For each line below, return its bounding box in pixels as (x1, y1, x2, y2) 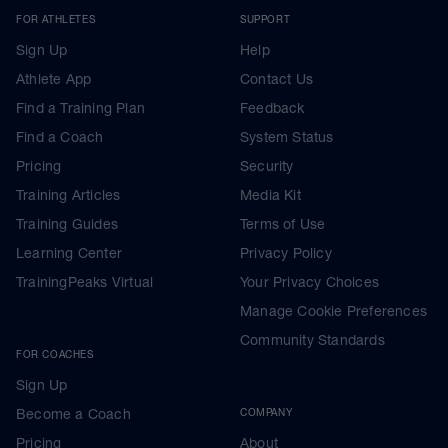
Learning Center (16, 244, 122, 261)
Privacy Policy (240, 244, 332, 261)
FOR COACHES (16, 347, 94, 360)
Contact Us (240, 70, 313, 87)
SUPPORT (240, 12, 291, 25)
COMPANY (240, 405, 293, 418)
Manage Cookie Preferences (240, 302, 427, 319)
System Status (240, 128, 334, 145)
